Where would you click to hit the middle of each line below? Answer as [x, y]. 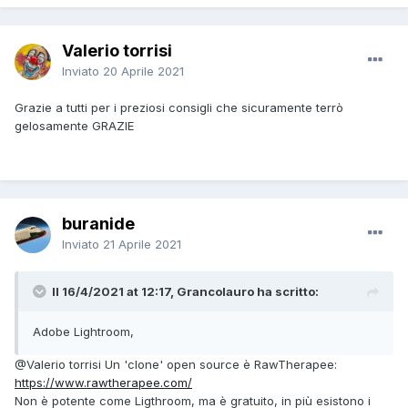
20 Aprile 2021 [143, 71]
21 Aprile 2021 [142, 245]
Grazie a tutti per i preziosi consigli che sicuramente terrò [179, 108]
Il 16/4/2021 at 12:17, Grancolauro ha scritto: [185, 292]
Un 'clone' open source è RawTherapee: [219, 365]
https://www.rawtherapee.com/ [103, 383]
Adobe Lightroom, [83, 332]
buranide [98, 224]
